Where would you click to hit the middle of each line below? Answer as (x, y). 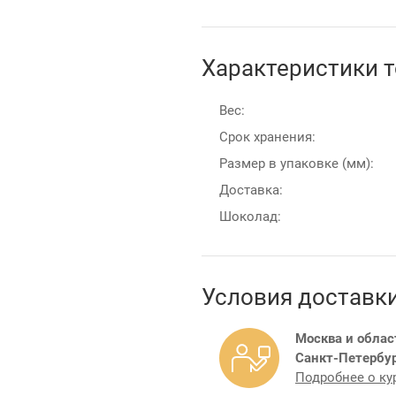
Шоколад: (250, 216)
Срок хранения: (267, 137)
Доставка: (251, 190)
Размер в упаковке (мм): (297, 163)
